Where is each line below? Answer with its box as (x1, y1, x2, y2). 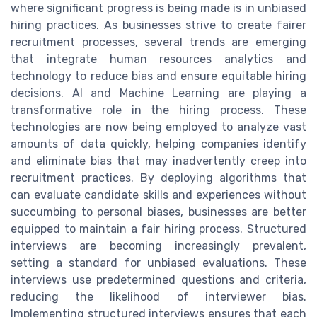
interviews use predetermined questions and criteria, (11, 272, 306, 287)
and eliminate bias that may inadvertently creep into (11, 154, 306, 168)
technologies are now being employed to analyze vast (11, 120, 306, 134)
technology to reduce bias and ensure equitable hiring (11, 69, 306, 83)
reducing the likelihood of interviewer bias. (11, 289, 306, 304)
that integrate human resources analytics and (11, 52, 306, 66)
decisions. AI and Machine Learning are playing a (11, 86, 306, 100)
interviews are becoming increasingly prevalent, (11, 238, 306, 253)
